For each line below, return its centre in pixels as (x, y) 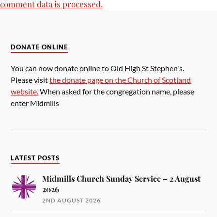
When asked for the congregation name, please (116, 92)
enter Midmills (35, 103)
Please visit (30, 80)
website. (25, 92)
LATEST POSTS (35, 158)
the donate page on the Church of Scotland (120, 80)
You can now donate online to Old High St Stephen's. (98, 68)
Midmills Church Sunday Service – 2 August (122, 178)
